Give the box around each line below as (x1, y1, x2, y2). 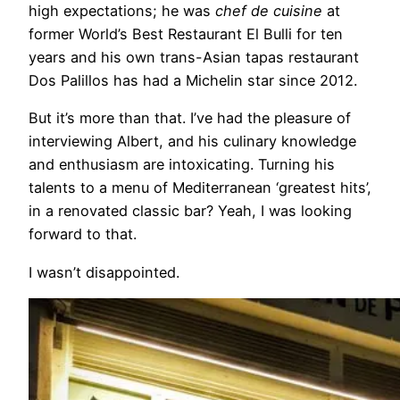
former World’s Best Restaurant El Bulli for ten (29, 25, 343, 44)
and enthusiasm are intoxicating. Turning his (29, 155, 335, 174)
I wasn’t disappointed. (29, 262, 179, 281)
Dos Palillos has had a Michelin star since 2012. (29, 71, 357, 90)
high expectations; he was (29, 2, 215, 21)
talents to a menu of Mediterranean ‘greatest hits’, (29, 179, 371, 197)
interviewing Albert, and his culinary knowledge (29, 132, 356, 151)
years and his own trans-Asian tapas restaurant (29, 48, 359, 67)
